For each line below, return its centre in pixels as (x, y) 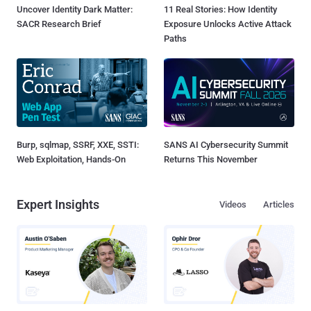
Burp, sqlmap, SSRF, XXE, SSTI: (78, 144)
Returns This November (211, 159)
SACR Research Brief (59, 24)
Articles (279, 204)
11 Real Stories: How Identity (220, 10)
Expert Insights (58, 204)
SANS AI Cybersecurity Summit (226, 144)
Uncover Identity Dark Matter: (75, 10)
